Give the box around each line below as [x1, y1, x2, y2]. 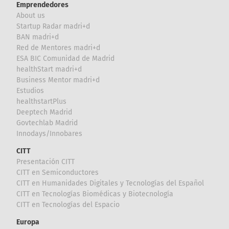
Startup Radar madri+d [16, 22, 90, 31]
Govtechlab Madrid [16, 119, 78, 128]
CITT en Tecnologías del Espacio [16, 200, 120, 210]
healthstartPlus [16, 97, 67, 106]
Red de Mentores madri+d [16, 43, 101, 53]
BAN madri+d [16, 33, 59, 42]
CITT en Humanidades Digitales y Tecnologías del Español [16, 179, 204, 188]
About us [16, 11, 45, 20]
